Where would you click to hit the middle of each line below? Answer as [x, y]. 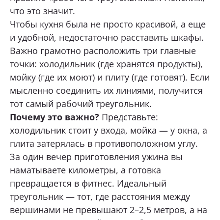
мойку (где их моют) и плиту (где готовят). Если [110, 77]
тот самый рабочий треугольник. [81, 103]
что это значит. [42, 11]
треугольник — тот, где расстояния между [100, 196]
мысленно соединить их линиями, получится [106, 90]
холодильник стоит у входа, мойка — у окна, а [109, 130]
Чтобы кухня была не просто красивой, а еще [108, 24]
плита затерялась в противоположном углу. [104, 143]
